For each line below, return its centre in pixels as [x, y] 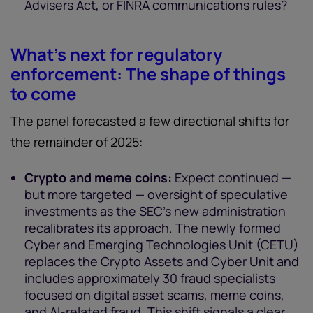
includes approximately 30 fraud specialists [150, 278]
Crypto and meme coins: [98, 177]
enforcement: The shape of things [148, 74]
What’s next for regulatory [116, 54]
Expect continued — [232, 177]
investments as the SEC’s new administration [155, 211]
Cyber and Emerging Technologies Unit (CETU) [162, 245]
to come [43, 93]
